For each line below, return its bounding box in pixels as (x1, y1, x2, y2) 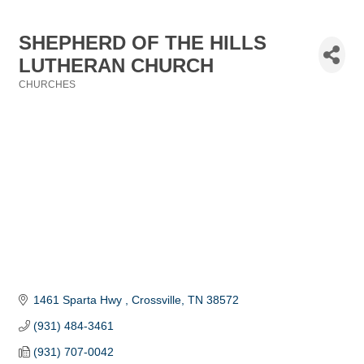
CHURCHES (19, 79, 76, 90)
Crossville (131, 293, 181, 307)
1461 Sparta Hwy (32, 293, 125, 307)
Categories (18, 90, 69, 101)
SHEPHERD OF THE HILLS (19, 32, 266, 54)
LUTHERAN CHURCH (19, 54, 214, 76)
